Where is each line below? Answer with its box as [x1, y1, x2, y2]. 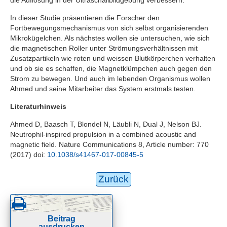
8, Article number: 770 [138, 140, 209, 148]
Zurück [98, 173, 129, 184]
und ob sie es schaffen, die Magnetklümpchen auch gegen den [10, 64, 212, 72]
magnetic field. [10, 140, 57, 148]
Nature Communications [59, 140, 136, 148]
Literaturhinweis [10, 102, 66, 110]
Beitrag [47, 214, 75, 223]
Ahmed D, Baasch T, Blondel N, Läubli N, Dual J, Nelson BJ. [10, 120, 202, 128]
